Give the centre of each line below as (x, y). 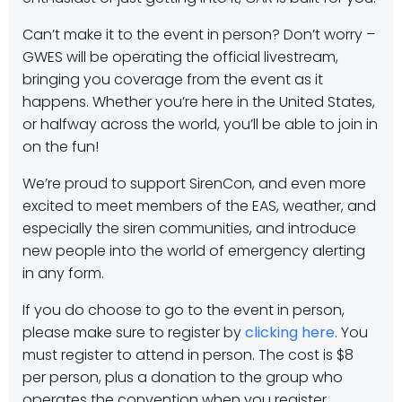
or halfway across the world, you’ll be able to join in (200, 124)
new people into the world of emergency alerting (194, 251)
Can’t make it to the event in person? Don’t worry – (199, 35)
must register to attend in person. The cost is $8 (188, 355)
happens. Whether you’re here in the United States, (199, 102)
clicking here (290, 332)
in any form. (63, 273)
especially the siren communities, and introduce (189, 228)
